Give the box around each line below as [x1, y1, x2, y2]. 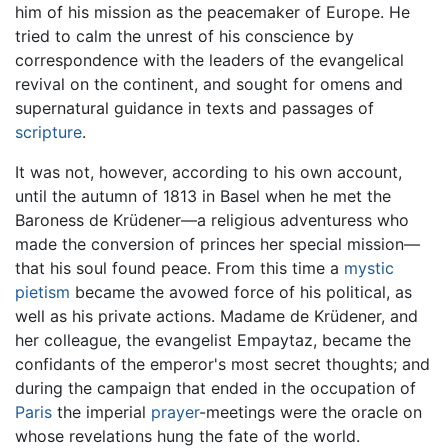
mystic [344, 257, 394, 278]
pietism [15, 281, 70, 302]
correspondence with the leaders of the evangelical [15, 49, 404, 70]
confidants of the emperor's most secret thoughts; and [15, 353, 430, 374]
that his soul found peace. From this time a [15, 257, 344, 278]
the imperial [52, 401, 151, 422]
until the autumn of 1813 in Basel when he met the [15, 185, 391, 206]
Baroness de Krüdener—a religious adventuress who [15, 209, 409, 230]
